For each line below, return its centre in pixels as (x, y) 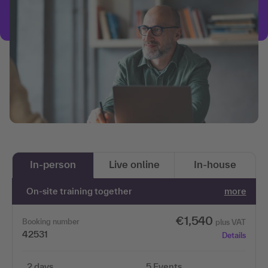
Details (234, 235)
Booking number (51, 221)
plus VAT (230, 222)
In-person (53, 164)
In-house (215, 164)
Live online (134, 164)
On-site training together (80, 191)
